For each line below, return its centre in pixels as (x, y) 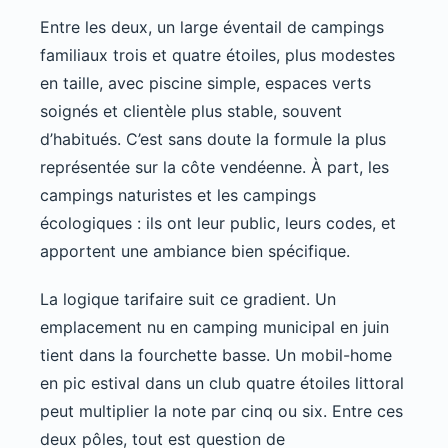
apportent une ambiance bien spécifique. (195, 251)
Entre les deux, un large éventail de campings (212, 27)
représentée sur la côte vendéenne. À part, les (214, 167)
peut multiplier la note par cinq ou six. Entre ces (221, 411)
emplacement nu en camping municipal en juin (214, 327)
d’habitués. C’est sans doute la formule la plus (213, 139)
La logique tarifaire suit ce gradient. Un (188, 299)
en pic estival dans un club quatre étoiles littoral (222, 383)
